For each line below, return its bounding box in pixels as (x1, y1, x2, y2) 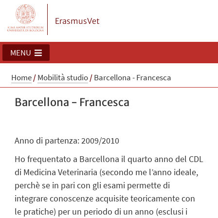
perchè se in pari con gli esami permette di (15, 179, 170, 191)
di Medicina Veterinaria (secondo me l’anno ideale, (15, 166, 198, 178)
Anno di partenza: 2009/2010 (15, 134, 119, 146)
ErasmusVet (54, 16, 100, 26)
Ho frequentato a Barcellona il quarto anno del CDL (15, 153, 203, 164)
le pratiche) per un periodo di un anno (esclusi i (15, 205, 187, 217)
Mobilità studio (37, 72, 88, 83)
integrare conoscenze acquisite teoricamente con (15, 192, 195, 204)
